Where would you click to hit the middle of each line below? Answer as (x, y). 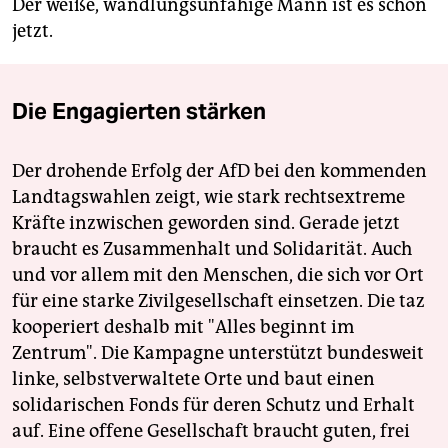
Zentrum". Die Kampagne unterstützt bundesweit (218, 353)
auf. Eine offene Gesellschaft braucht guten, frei (211, 431)
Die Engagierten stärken (139, 111)
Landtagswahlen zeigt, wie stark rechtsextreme (208, 197)
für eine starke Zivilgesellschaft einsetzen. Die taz (218, 301)
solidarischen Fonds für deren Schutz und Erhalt (213, 405)
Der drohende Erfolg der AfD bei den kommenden (219, 171)
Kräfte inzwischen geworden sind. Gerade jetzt (206, 223)
